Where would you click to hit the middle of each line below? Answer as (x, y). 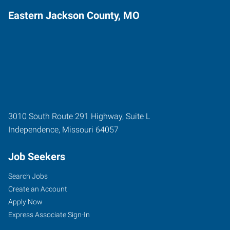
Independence (33, 130)
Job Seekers (37, 157)
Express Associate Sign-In (49, 215)
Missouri (78, 130)
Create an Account (38, 189)
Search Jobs (28, 176)
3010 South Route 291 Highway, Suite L (79, 116)
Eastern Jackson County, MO (74, 15)
